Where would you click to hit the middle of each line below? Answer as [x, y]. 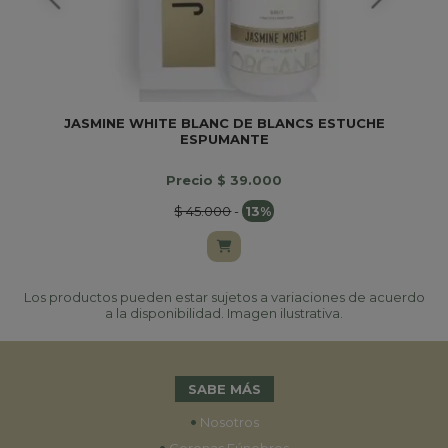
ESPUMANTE [224, 138]
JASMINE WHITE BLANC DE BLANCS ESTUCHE [224, 122]
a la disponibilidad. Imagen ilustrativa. [224, 312]
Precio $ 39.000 [224, 179]
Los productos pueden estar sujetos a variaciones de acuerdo [224, 296]
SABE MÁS [224, 388]
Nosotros [227, 421]
